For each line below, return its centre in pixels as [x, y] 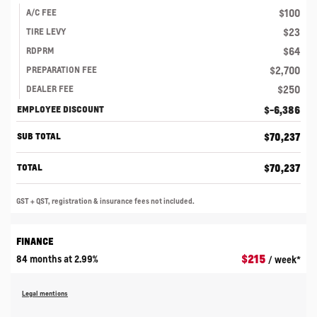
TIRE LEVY [46, 31]
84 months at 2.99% [57, 259]
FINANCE [35, 241]
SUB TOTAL [39, 136]
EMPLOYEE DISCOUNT [60, 109]
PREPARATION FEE [62, 69]
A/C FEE [41, 12]
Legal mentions [45, 293]
